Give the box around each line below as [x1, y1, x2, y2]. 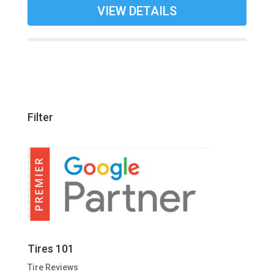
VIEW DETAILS [97, 3, 177, 18]
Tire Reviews [27, 262, 78, 273]
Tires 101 [27, 242, 74, 256]
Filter [27, 111, 53, 124]
